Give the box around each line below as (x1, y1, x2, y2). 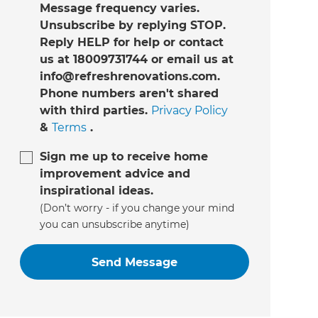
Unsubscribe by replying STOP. (39, 18, 226, 33)
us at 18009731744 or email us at (39, 53, 234, 67)
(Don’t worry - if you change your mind (39, 202, 234, 215)
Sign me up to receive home (39, 150, 208, 164)
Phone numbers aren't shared (39, 87, 219, 101)
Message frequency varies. (39, 1, 199, 16)
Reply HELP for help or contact (39, 35, 224, 50)
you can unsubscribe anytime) (39, 218, 190, 231)
